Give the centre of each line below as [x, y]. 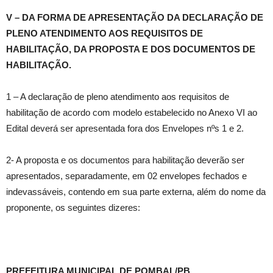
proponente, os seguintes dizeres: [73, 208]
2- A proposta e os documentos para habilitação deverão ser [125, 160]
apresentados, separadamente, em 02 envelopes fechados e [126, 176]
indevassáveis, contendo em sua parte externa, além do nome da [136, 192]
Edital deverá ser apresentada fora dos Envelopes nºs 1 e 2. [125, 129]
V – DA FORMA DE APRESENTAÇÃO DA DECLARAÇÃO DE [135, 18]
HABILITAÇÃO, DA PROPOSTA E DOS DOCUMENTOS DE [131, 49]
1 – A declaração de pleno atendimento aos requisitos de [118, 97]
